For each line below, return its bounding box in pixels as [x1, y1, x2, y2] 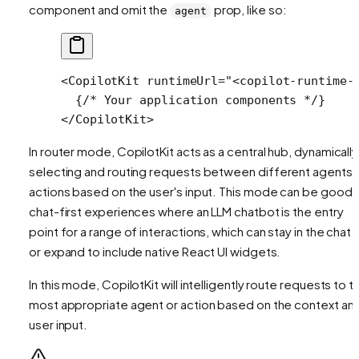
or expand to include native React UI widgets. [29, 243, 281, 259]
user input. [29, 316, 88, 332]
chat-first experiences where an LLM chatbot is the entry [29, 203, 344, 219]
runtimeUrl [139, 73, 219, 88]
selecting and [29, 163, 107, 179]
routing [107, 163, 147, 179]
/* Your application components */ [82, 92, 319, 107]
